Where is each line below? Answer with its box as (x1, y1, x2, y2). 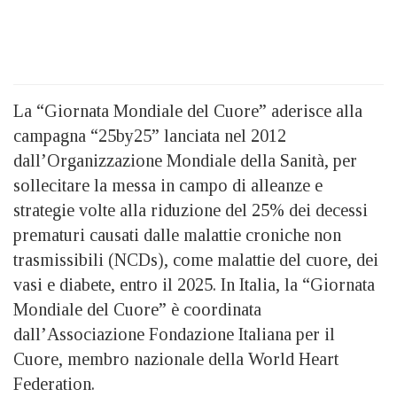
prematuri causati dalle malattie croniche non (13, 225, 341, 245)
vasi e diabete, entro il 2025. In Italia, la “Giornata (13, 275, 375, 295)
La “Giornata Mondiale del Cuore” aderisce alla (13, 101, 362, 121)
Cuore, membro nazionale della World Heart (13, 349, 339, 370)
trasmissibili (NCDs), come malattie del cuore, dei (13, 250, 378, 270)
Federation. (13, 374, 95, 394)
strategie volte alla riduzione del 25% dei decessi (13, 200, 368, 221)
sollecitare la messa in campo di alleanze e (13, 175, 323, 196)
